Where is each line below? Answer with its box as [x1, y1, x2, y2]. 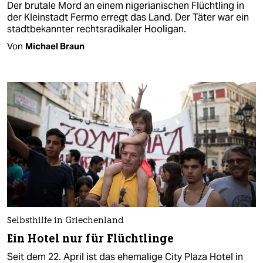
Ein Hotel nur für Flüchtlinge [7, 231, 174, 246]
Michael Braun [25, 41, 85, 52]
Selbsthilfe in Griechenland [7, 216, 124, 225]
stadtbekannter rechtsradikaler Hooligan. [7, 23, 186, 36]
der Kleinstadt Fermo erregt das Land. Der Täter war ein [7, 11, 249, 24]
